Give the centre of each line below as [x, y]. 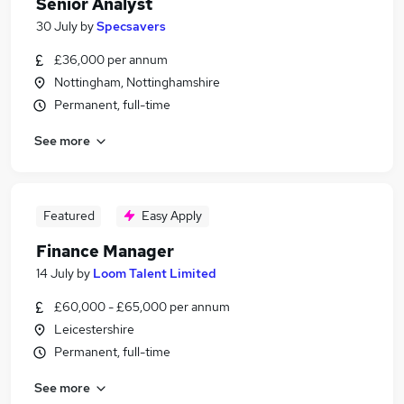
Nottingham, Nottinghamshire [137, 82]
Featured [69, 216]
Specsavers [131, 26]
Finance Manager [105, 251]
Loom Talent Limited [155, 273]
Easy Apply [172, 216]
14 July [55, 273]
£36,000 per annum [111, 60]
